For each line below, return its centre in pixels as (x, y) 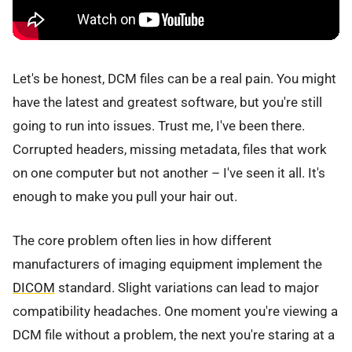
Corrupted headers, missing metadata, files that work (170, 150)
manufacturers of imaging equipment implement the (167, 264)
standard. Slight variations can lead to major (187, 288)
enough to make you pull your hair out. (125, 197)
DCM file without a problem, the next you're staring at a (174, 335)
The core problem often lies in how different (142, 241)
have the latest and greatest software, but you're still (167, 103)
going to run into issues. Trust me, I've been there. (159, 126)
